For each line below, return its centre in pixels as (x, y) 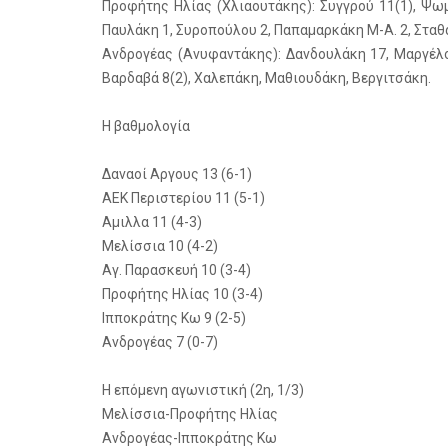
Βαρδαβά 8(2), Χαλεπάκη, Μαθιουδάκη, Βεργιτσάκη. (266, 78)
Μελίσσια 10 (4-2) (160, 246)
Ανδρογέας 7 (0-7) (160, 342)
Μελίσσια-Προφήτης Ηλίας (190, 414)
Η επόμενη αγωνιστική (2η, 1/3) (203, 390)
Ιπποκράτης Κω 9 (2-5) (174, 318)
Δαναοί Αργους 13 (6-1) (177, 174)
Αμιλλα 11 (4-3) (152, 222)
